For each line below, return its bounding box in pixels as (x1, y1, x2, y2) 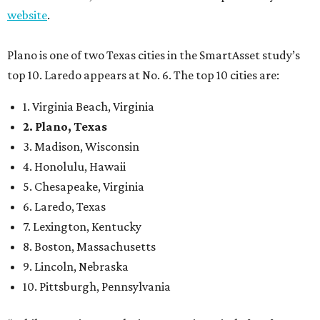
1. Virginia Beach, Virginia (23, 99, 154, 114)
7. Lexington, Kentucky (23, 219, 141, 234)
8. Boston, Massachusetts (23, 239, 156, 254)
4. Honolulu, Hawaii (23, 159, 126, 174)
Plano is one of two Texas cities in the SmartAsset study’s (7, 47, 300, 62)
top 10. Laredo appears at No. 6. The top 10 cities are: (7, 67, 279, 82)
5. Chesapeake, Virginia (23, 179, 144, 194)
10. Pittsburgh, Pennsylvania (23, 279, 171, 294)
